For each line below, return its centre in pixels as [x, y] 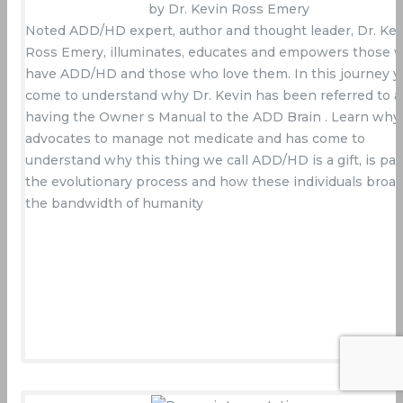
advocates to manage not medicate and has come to [195, 139]
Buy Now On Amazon [228, 236]
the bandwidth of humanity [114, 204]
